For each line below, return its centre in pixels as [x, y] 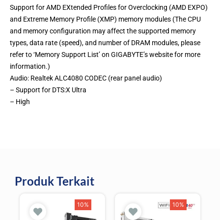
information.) [30, 66]
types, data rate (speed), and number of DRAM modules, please [105, 42]
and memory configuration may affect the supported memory [103, 31]
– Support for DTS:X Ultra [48, 90]
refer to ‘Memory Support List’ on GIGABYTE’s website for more [105, 54]
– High [20, 101]
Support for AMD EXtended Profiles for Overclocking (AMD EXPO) [109, 7]
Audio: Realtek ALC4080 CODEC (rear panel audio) [86, 78]
